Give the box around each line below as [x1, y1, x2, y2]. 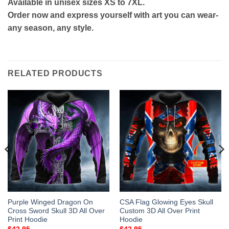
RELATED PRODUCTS [8, 68, 103, 78]
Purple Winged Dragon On [7, 198, 93, 207]
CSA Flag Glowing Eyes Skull [119, 198, 213, 207]
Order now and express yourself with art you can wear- [8, 10, 218, 19]
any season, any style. [8, 23, 94, 32]
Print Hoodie [7, 216, 48, 224]
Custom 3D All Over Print [119, 207, 200, 215]
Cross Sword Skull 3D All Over [7, 207, 105, 215]
